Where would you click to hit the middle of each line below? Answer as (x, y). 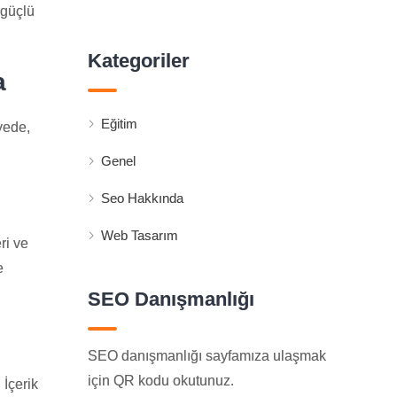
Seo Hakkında (142, 198)
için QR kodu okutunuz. (160, 380)
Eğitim (119, 123)
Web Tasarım (139, 235)
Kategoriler (138, 60)
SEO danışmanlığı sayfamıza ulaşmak (206, 355)
